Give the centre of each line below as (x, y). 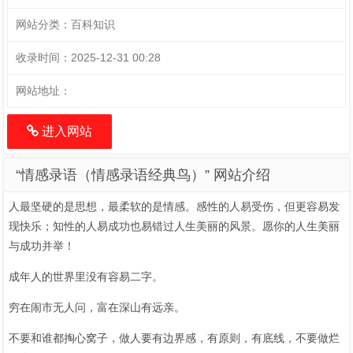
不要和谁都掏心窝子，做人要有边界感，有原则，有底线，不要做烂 (174, 338)
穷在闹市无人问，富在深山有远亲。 (97, 307)
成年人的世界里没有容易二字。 (86, 276)
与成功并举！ (42, 245)
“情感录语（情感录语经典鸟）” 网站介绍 (143, 175)
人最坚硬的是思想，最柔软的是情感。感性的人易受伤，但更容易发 (174, 206)
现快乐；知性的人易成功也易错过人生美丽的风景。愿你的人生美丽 (174, 226)
